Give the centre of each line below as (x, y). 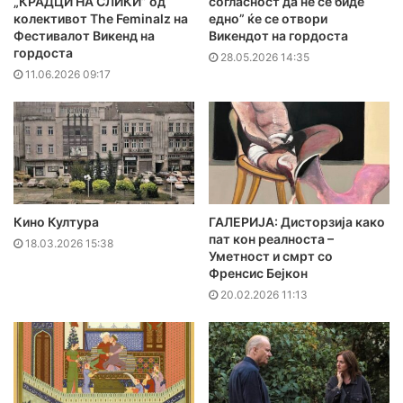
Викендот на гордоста (278, 36)
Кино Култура (56, 221)
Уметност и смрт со (271, 255)
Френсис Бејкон (258, 273)
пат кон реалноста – (271, 238)
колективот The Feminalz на (101, 19)
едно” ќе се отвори (268, 19)
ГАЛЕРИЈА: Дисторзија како (297, 221)
